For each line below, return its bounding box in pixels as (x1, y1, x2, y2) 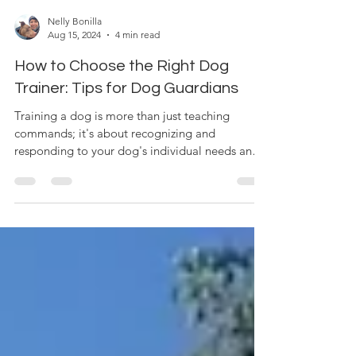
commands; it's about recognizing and (14, 164, 215, 179)
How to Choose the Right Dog (14, 96, 229, 112)
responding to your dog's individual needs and (14, 181, 259, 196)
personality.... (14, 199, 85, 214)
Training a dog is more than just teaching (14, 146, 230, 161)
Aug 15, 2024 (48, 67, 101, 79)
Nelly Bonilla (48, 53, 102, 65)
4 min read (115, 67, 160, 79)
